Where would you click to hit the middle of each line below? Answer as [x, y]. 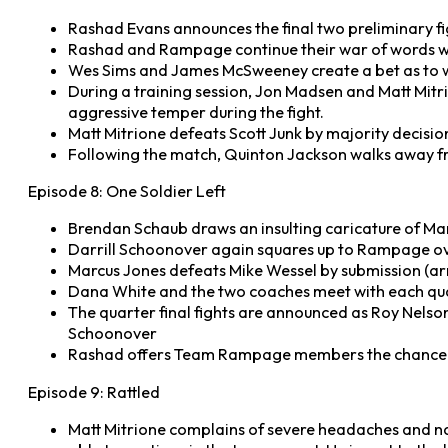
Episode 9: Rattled [94, 391]
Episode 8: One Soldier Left [127, 191]
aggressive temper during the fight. [196, 111]
